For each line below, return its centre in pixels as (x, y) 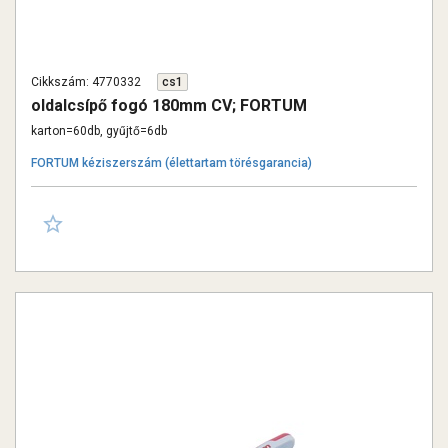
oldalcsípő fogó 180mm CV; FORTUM (169, 105)
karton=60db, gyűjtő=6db (99, 131)
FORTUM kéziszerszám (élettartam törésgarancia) (171, 163)
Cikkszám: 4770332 (86, 82)
